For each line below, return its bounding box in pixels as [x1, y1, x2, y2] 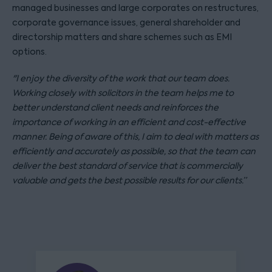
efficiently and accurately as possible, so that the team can [12, 146, 256, 157]
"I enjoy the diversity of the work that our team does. [12, 73, 229, 84]
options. [12, 46, 47, 57]
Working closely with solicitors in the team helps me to [12, 87, 234, 98]
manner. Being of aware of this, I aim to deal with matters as [12, 131, 259, 142]
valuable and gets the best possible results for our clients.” [12, 175, 246, 186]
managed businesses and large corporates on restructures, [12, 2, 259, 13]
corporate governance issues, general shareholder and [12, 17, 240, 28]
